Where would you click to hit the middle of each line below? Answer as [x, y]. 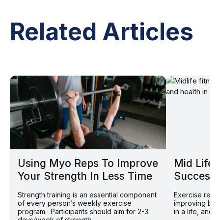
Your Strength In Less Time [85, 176]
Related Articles [102, 31]
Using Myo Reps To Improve [88, 164]
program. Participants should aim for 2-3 [83, 212]
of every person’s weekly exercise [75, 203]
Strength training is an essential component [87, 195]
